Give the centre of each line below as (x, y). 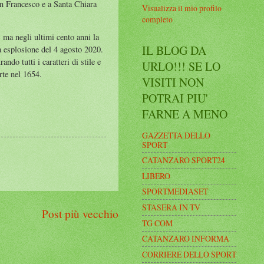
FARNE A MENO (185, 114)
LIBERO (156, 176)
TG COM (157, 223)
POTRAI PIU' (175, 98)
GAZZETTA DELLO (176, 135)
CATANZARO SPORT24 (184, 160)
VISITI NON (173, 82)
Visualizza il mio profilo (182, 8)
